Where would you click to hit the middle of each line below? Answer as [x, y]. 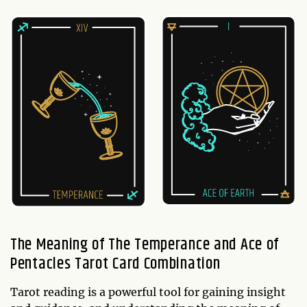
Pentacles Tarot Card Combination [115, 264]
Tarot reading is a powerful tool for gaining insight [148, 292]
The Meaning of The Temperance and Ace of [145, 245]
